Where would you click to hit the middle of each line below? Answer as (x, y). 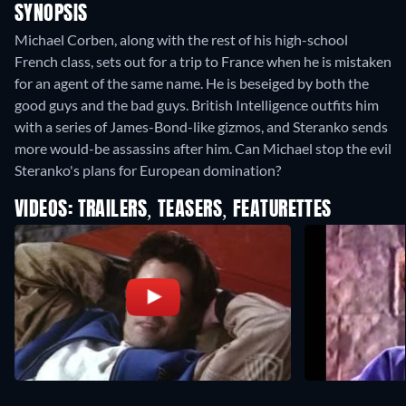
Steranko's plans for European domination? (148, 170)
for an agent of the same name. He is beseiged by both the (192, 83)
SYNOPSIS (51, 15)
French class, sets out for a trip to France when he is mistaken (203, 62)
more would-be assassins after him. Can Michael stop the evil (203, 149)
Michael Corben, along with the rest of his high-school (181, 40)
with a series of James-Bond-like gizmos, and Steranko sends (201, 127)
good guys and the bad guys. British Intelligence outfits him (197, 105)
